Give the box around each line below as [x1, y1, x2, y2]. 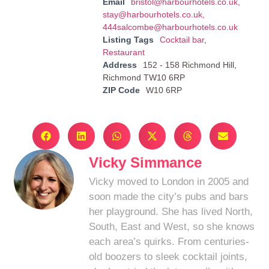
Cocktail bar [159, 34, 204, 44]
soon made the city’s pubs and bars [89, 190, 249, 202]
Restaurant [102, 47, 145, 57]
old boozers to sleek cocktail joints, [89, 250, 248, 262]
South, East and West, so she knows [89, 220, 255, 232]
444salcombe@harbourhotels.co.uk [102, 22, 238, 32]
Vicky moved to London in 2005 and [89, 175, 249, 187]
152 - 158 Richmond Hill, [142, 59, 237, 70]
